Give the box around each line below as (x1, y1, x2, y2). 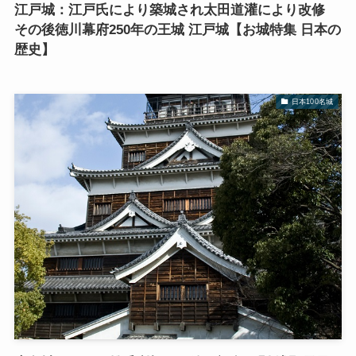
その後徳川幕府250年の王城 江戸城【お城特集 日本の (14, 22, 341, 38)
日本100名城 (291, 97, 333, 106)
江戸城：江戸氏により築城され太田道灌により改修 (14, 2, 325, 18)
